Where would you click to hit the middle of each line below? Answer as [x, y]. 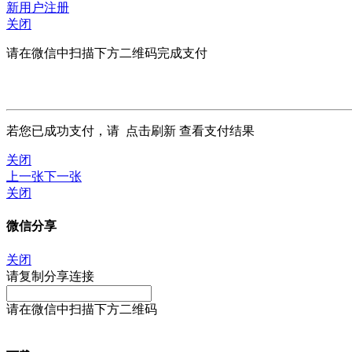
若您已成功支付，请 [66, 131]
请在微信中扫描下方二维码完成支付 [107, 53]
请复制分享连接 [50, 276]
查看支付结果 [215, 131]
